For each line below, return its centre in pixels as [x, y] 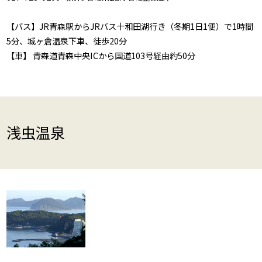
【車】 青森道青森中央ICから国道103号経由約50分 [101, 56]
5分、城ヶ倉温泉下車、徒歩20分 [67, 41]
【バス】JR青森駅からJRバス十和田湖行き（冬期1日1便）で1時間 [130, 26]
